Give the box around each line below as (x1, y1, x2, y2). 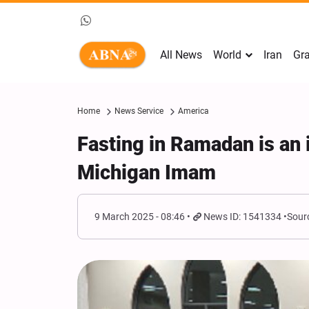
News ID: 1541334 (203, 211, 282, 222)
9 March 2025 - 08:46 (94, 211, 185, 222)
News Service (114, 106, 163, 116)
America (178, 106, 209, 116)
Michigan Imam (77, 161, 216, 184)
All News (160, 48, 202, 61)
